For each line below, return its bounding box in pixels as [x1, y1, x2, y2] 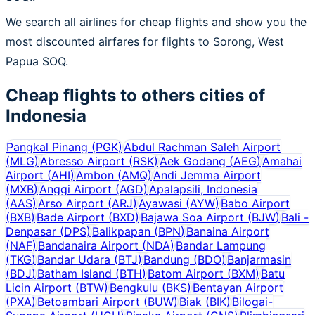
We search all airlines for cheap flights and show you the [6, 14, 307, 29]
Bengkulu [110, 280, 158, 295]
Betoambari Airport [37, 294, 140, 309]
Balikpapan [92, 224, 150, 238]
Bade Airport [37, 210, 105, 224]
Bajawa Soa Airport [141, 210, 244, 224]
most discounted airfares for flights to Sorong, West [6, 34, 284, 49]
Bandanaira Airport [38, 238, 139, 252]
